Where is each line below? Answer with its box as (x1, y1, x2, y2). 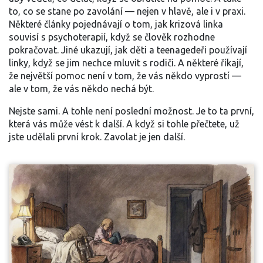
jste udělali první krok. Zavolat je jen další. (9, 131, 185, 142)
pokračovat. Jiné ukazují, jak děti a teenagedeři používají (9, 45, 247, 55)
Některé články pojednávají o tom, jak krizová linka (9, 19, 223, 29)
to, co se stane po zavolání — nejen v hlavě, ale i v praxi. (9, 6, 245, 16)
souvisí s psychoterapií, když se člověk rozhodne (9, 32, 215, 42)
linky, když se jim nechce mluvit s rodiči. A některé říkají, (9, 58, 244, 68)
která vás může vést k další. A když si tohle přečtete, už (9, 119, 240, 129)
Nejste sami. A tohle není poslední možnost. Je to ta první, (9, 106, 254, 116)
